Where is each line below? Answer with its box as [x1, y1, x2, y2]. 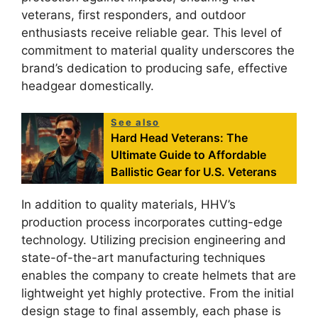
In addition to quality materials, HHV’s [21, 197, 236, 212]
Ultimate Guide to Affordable [111, 148, 267, 163]
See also [111, 116, 160, 128]
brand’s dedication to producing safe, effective [21, 60, 287, 75]
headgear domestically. [21, 78, 154, 93]
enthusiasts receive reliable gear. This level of [21, 25, 282, 40]
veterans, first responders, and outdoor [21, 7, 246, 22]
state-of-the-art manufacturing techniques [21, 251, 265, 265]
